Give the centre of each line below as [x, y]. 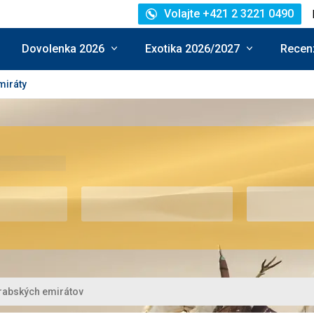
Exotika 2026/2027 [192, 48]
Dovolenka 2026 [63, 48]
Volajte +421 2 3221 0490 [229, 14]
